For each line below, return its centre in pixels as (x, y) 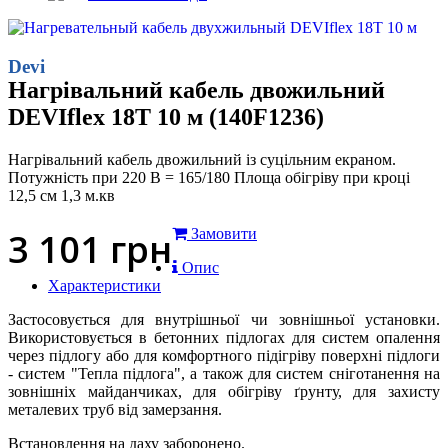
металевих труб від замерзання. (115, 410)
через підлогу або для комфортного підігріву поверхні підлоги (224, 356)
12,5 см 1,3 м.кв (61, 196)
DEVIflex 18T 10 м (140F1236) (166, 117)
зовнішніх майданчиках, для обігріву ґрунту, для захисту (224, 392)
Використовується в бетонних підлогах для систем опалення (224, 338)
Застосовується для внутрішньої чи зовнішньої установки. (224, 320)
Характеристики (104, 286)
